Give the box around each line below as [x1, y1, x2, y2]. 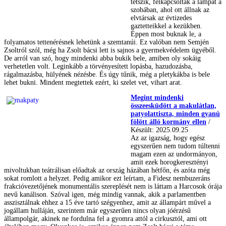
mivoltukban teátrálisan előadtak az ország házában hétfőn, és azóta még [4, 166, 210, 174]
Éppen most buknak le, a [131, 30, 201, 38]
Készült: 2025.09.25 [131, 126, 188, 134]
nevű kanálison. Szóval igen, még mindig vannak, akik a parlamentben [4, 190, 206, 198]
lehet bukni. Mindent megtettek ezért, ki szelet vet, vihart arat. [4, 79, 184, 87]
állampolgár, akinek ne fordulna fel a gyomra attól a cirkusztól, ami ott [4, 214, 207, 222]
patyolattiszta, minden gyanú [131, 109, 220, 118]
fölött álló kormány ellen [131, 118, 206, 126]
